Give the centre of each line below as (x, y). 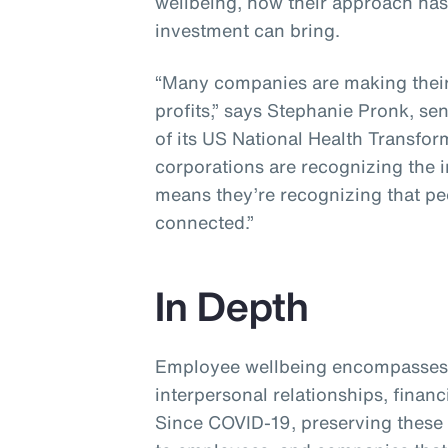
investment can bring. (248, 30)
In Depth (232, 306)
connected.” (205, 222)
